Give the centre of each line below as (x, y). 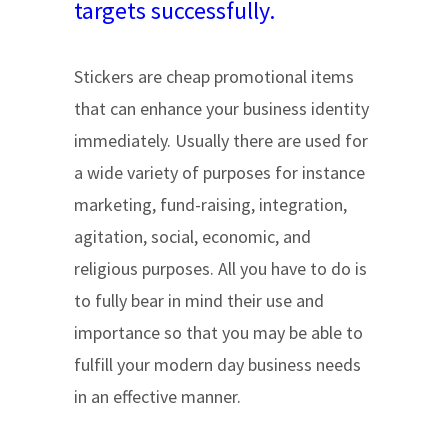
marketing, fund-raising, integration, (210, 204)
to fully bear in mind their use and (199, 300)
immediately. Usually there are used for (221, 140)
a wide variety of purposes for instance (219, 172)
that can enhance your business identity (221, 108)
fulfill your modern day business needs (217, 364)
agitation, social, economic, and (192, 236)
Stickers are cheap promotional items (214, 76)
